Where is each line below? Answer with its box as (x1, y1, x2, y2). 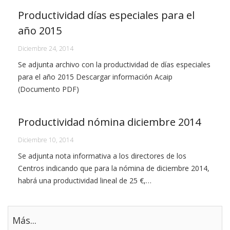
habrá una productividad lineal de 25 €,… (18, 176, 151, 186)
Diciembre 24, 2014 (18, 44, 73, 53)
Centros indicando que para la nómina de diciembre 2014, (18, 163, 209, 174)
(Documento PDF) (18, 84, 79, 94)
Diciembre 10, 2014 (18, 136, 73, 145)
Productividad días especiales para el (18, 8, 195, 23)
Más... (12, 214, 36, 227)
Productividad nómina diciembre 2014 (18, 115, 201, 129)
